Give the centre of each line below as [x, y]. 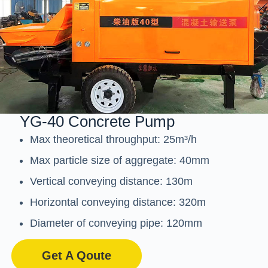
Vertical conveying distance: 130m [111, 182]
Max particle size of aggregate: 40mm [119, 161]
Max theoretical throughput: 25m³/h [113, 140]
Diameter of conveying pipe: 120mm [116, 223]
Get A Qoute [76, 256]
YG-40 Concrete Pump [98, 122]
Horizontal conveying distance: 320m [118, 202]
